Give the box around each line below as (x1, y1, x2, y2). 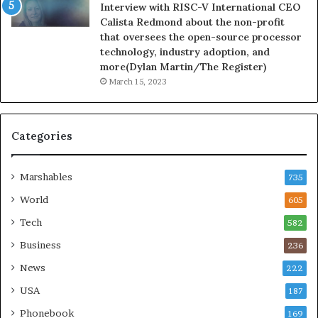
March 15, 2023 (109, 76, 167, 87)
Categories (11, 128, 72, 143)
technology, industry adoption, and (100, 45, 270, 58)
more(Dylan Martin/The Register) (100, 60, 266, 73)
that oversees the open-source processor (100, 30, 302, 43)
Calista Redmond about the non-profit (100, 15, 285, 28)
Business (20, 238, 61, 251)
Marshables (20, 170, 72, 182)
